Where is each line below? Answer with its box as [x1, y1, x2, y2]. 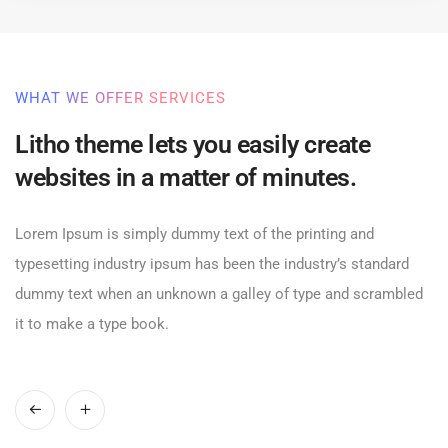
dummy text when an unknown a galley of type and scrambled [15, 284, 423, 303]
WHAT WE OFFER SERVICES [15, 88, 226, 107]
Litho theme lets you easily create [15, 129, 370, 159]
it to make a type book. [15, 314, 169, 333]
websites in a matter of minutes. [15, 162, 356, 192]
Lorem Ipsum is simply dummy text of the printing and [15, 224, 374, 243]
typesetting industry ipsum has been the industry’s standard [15, 254, 409, 273]
